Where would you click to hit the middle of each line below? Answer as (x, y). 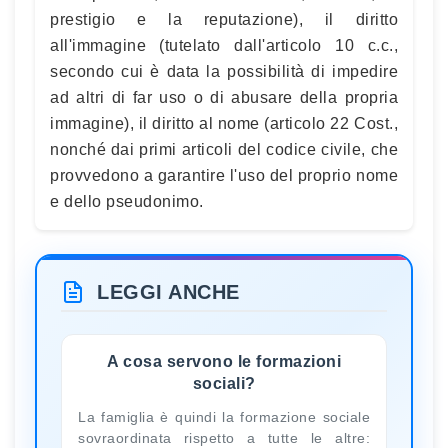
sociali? (224, 383)
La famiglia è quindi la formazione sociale (224, 416)
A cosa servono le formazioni (224, 361)
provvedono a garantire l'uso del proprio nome (224, 175)
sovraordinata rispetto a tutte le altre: (224, 437)
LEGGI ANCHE (168, 292)
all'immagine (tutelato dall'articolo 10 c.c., (224, 45)
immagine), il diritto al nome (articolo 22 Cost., (224, 123)
